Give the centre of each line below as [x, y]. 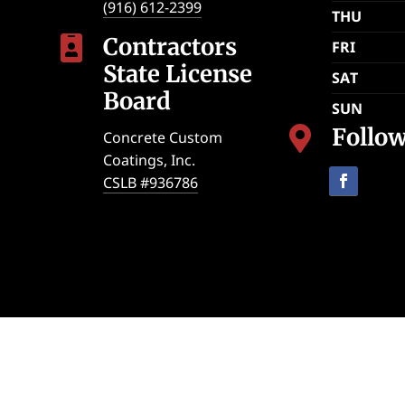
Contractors [170, 47]
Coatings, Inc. [150, 160]
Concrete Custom [163, 137]
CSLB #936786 [151, 182]
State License [178, 75]
